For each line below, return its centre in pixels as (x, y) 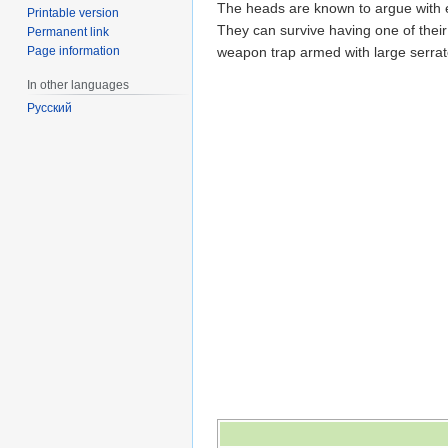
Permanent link (68, 31)
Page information (74, 50)
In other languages (78, 84)
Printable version (73, 12)
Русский (50, 108)
